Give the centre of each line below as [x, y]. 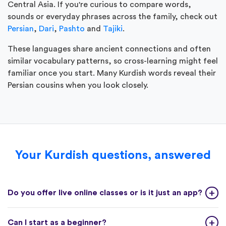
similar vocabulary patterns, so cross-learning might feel [113, 61]
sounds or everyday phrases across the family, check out [112, 16]
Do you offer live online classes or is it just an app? [105, 192]
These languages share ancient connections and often [109, 49]
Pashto [72, 29]
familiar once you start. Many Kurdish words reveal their [112, 73]
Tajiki [113, 29]
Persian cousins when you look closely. [78, 85]
